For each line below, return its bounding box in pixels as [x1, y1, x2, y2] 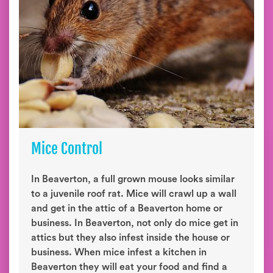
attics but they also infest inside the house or [31, 233, 230, 243]
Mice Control [31, 140, 102, 158]
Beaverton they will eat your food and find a [31, 262, 227, 272]
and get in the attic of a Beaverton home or [31, 204, 222, 213]
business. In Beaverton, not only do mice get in [31, 218, 238, 228]
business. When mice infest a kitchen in [31, 247, 207, 257]
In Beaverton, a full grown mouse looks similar [31, 174, 235, 184]
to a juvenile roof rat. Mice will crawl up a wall [31, 189, 236, 199]
